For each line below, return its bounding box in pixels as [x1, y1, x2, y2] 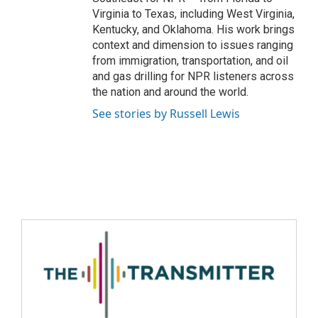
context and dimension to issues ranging [92, 38, 293, 52]
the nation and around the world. [92, 85, 248, 99]
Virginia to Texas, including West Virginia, [92, 7, 295, 21]
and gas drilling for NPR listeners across [92, 70, 294, 83]
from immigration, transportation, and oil [92, 54, 288, 67]
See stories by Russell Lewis [92, 106, 240, 121]
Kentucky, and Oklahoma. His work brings [92, 23, 295, 36]
